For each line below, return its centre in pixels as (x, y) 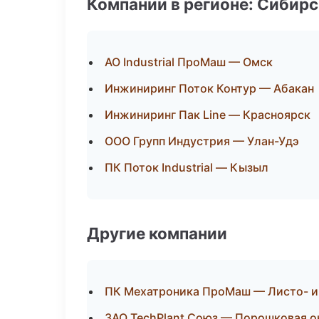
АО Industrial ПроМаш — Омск (189, 62)
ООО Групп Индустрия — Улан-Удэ (202, 141)
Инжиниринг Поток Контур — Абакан (209, 88)
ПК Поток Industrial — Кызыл (187, 167)
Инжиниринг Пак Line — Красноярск (208, 115)
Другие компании (157, 233)
